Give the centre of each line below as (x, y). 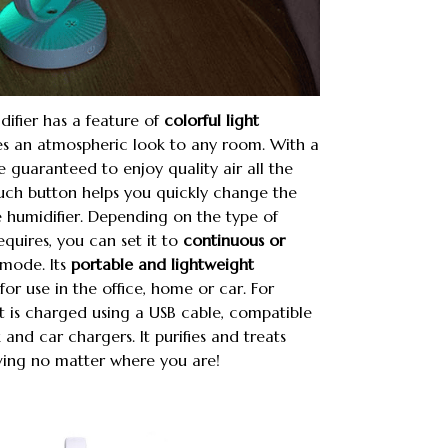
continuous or (234, 240)
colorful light (211, 120)
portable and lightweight (162, 264)
